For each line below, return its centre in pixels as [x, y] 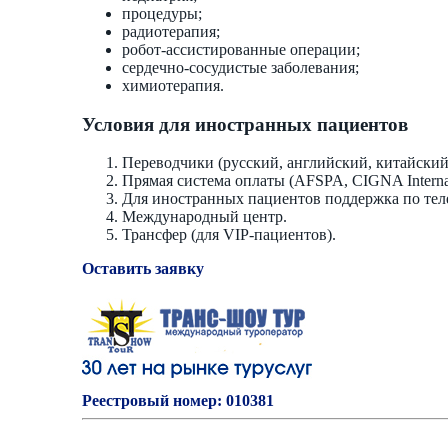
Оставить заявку [143, 269]
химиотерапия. [173, 85]
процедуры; [162, 13]
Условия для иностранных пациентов [245, 124]
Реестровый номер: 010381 [178, 401]
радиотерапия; [171, 31]
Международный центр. [204, 217]
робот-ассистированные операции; [241, 49]
